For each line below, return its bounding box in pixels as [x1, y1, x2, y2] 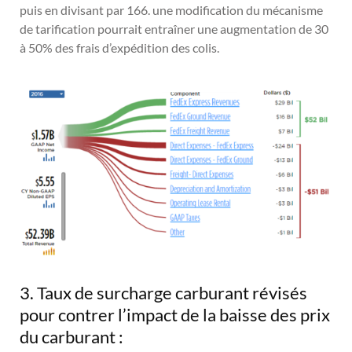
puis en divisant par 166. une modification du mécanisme [20, 2, 323, 17]
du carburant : [20, 325, 123, 347]
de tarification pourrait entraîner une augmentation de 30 [20, 20, 328, 36]
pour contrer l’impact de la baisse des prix [20, 303, 330, 325]
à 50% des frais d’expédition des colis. [20, 39, 219, 55]
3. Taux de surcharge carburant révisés [20, 281, 307, 303]
